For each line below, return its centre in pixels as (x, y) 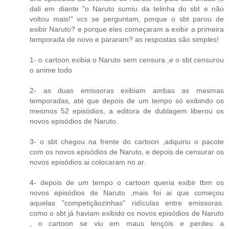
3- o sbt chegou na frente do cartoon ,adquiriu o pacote (127, 142)
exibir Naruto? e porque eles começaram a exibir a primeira (127, 29)
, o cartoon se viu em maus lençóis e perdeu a (127, 224)
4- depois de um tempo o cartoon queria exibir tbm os (127, 183)
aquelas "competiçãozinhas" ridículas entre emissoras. (127, 203)
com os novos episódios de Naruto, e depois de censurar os (127, 152)
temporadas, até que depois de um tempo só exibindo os (127, 101)
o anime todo (51, 70)
